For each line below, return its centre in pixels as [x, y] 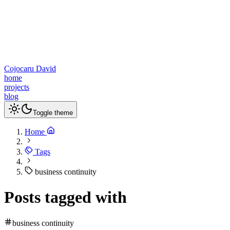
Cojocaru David [30, 69]
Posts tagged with [65, 197]
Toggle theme [53, 113]
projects [17, 87]
